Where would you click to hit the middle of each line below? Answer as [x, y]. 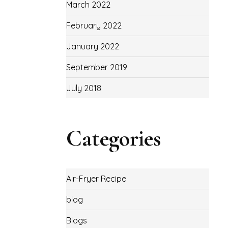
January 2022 [92, 46]
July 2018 [83, 88]
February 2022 [94, 25]
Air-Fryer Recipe [96, 179]
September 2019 [96, 67]
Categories [113, 138]
